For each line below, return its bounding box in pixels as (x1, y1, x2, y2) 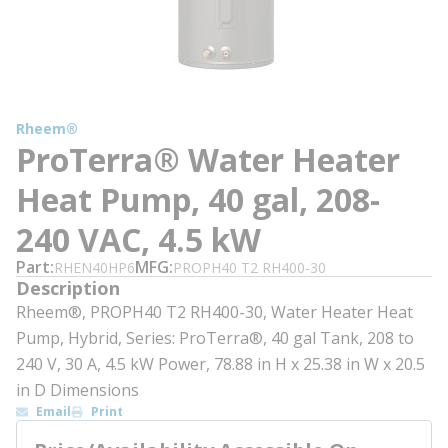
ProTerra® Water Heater (16, 138, 400, 181)
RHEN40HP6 (54, 258, 135, 277)
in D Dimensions (16, 379, 139, 401)
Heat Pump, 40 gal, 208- (16, 178, 380, 221)
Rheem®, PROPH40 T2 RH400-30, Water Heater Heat (16, 301, 413, 323)
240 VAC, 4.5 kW (16, 218, 261, 261)
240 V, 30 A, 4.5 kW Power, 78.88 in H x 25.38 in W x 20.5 (16, 353, 425, 375)
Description (16, 276, 120, 300)
